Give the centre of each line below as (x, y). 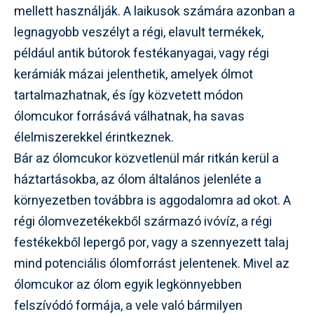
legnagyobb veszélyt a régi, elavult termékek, (139, 33)
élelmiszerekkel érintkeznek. (94, 138)
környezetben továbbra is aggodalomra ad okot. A (152, 201)
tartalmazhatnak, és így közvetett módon (129, 96)
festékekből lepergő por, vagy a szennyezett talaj (151, 243)
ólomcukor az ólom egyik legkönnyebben (128, 285)
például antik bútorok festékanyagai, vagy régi (142, 54)
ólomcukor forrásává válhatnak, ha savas (129, 117)
